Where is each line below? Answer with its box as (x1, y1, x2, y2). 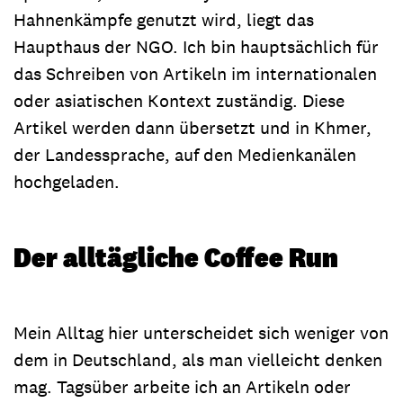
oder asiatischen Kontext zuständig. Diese (13, 88, 345, 112)
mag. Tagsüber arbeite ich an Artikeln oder (13, 374, 351, 399)
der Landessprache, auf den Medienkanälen (13, 142, 356, 166)
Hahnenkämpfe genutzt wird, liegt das (13, 7, 314, 31)
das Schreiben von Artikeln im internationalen (13, 61, 377, 85)
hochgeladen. (13, 169, 120, 193)
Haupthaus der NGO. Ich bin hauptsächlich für (13, 34, 379, 58)
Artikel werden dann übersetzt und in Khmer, (13, 115, 372, 139)
